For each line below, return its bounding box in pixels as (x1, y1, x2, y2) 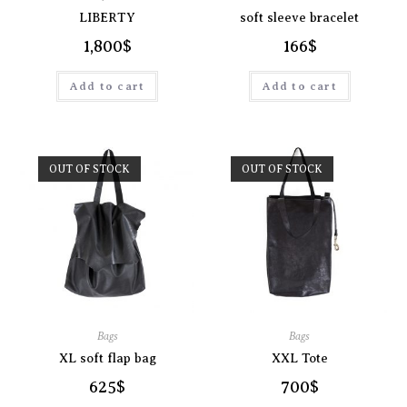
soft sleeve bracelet (240, 11, 360, 25)
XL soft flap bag (58, 351, 156, 365)
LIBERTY (79, 11, 136, 25)
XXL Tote (271, 351, 328, 365)
